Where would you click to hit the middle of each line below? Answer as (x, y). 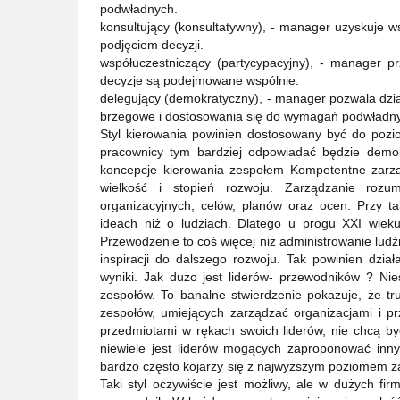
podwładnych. (139, 9)
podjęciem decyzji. (152, 45)
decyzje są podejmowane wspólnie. (200, 80)
